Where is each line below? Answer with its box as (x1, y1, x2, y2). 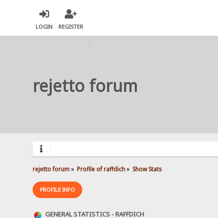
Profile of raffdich (77, 164, 126, 173)
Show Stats (132, 164, 162, 173)
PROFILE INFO (40, 185, 75, 193)
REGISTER (58, 23, 84, 31)
